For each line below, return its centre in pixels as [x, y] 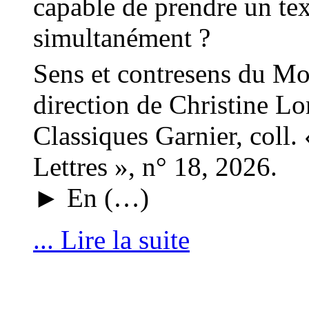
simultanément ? [122, 37]
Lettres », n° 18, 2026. [155, 166]
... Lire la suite [111, 239]
